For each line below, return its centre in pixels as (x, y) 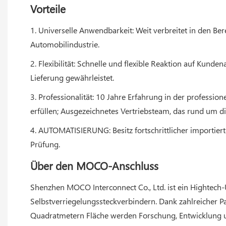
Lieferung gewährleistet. (72, 77)
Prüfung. (45, 144)
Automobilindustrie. (65, 44)
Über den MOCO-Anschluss (94, 165)
